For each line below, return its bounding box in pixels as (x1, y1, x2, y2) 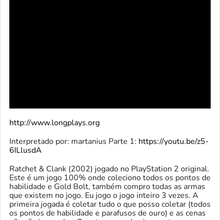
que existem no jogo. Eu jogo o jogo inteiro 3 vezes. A (9, 190, 198, 201)
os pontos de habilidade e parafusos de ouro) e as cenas (9, 208, 206, 219)
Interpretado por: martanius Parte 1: (9, 136, 138, 147)
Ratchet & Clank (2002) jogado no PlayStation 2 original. (9, 164, 209, 175)
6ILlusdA (9, 145, 42, 156)
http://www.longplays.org (9, 117, 100, 129)
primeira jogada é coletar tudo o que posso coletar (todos (9, 199, 211, 210)
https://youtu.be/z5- (138, 136, 209, 147)
